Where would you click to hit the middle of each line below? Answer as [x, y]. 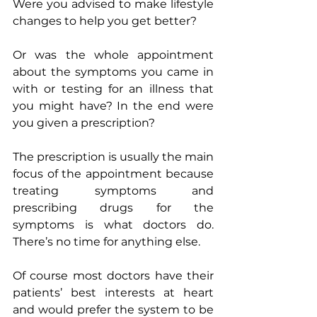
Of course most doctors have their [113, 276]
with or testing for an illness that [113, 89]
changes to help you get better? [105, 21]
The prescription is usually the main [113, 157]
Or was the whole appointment [113, 55]
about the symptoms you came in [113, 72]
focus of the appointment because [113, 174]
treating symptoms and [113, 191]
